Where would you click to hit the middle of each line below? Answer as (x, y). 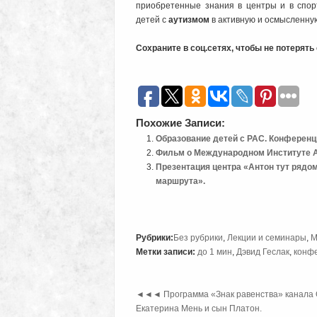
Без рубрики (198, 238)
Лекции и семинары (267, 238)
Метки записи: (166, 252)
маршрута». (181, 181)
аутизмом (189, 20)
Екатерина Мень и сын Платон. (199, 309)
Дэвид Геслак (263, 252)
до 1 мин (215, 252)
